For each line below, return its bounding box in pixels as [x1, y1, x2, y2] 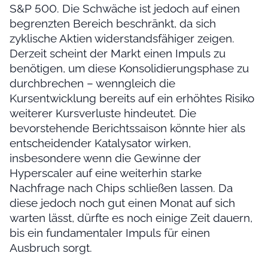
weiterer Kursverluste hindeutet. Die [10, 106, 196, 120]
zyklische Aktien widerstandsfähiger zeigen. [10, 31, 234, 45]
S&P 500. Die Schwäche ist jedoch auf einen [10, 1, 240, 15]
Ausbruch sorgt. [10, 240, 92, 254]
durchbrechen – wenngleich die [10, 76, 175, 90]
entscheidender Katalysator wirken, [10, 136, 191, 150]
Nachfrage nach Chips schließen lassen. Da [10, 181, 233, 194]
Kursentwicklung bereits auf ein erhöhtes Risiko [10, 91, 254, 105]
